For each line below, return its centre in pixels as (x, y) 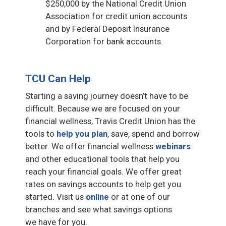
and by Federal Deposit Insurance (107, 29)
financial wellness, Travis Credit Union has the (110, 121)
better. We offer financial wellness (90, 146)
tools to (41, 133)
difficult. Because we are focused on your (103, 108)
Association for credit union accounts (116, 16)
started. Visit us (55, 196)
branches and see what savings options (99, 209)
